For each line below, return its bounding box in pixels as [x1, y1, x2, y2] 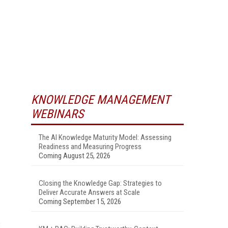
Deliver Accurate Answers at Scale [39, 187, 140, 197]
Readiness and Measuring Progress [39, 141, 141, 151]
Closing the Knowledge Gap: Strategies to [39, 178, 162, 188]
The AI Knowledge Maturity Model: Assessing [39, 132, 172, 142]
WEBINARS [31, 106, 83, 121]
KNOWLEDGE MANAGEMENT [31, 92, 170, 107]
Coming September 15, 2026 [39, 196, 121, 206]
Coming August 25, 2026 [39, 151, 110, 160]
